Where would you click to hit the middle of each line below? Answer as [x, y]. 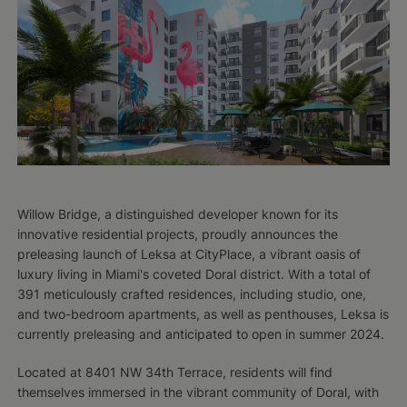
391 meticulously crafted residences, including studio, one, [191, 294]
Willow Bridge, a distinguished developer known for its [177, 214]
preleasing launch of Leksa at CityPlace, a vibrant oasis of [189, 254]
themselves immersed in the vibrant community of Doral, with [198, 392]
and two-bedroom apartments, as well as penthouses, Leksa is [203, 314]
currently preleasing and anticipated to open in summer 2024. [200, 334]
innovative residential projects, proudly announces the [177, 234]
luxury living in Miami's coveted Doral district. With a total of [194, 274]
